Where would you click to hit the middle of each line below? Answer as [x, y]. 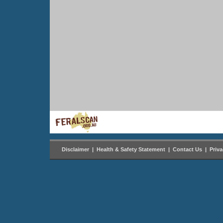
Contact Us [187, 149]
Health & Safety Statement [131, 149]
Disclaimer [75, 149]
